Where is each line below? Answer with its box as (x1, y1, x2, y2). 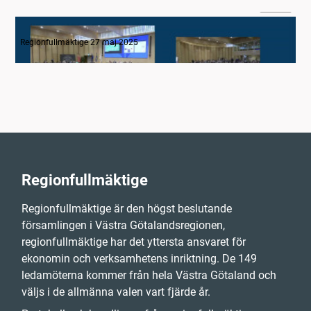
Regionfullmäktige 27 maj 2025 (19, 37, 138, 47)
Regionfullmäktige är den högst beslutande (22, 202, 232, 216)
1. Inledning (19, 22, 80, 37)
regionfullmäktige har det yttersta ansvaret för (22, 235, 246, 249)
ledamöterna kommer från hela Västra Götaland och (22, 269, 276, 283)
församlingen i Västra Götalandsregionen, (22, 219, 225, 233)
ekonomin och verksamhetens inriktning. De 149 (22, 252, 257, 266)
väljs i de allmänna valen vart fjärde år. (22, 285, 210, 299)
